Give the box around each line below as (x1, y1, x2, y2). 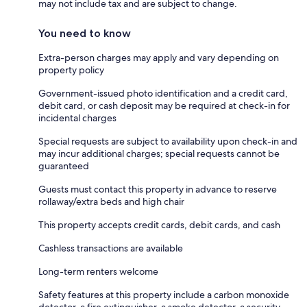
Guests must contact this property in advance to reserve (38, 182, 277, 195)
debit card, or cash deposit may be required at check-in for (38, 99, 290, 112)
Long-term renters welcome (38, 265, 158, 278)
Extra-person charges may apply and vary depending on (38, 51, 279, 64)
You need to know (38, 26, 131, 40)
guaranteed (38, 159, 89, 172)
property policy (38, 63, 104, 76)
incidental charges (38, 111, 116, 124)
